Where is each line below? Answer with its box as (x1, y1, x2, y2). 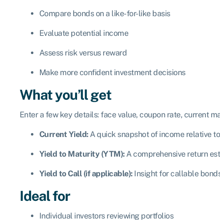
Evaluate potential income (39, 28, 128, 38)
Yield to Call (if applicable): (39, 169, 133, 179)
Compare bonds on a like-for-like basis (39, 9, 170, 19)
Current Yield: (39, 130, 88, 139)
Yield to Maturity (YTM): (39, 149, 125, 159)
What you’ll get (19, 86, 111, 103)
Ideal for (19, 188, 70, 204)
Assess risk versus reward (39, 48, 127, 58)
